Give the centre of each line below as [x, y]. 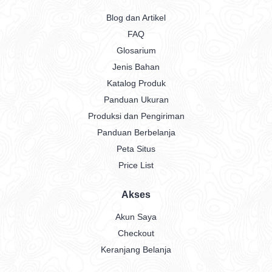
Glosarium [136, 50]
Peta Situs [136, 148]
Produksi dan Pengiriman [136, 116]
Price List [136, 165]
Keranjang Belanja [136, 249]
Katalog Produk [136, 83]
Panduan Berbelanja [136, 132]
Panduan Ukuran [136, 99]
